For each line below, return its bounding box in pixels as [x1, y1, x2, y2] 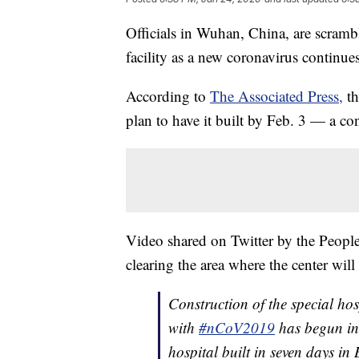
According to [126, 85, 210, 106]
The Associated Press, [210, 85, 343, 106]
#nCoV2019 [199, 317, 275, 337]
